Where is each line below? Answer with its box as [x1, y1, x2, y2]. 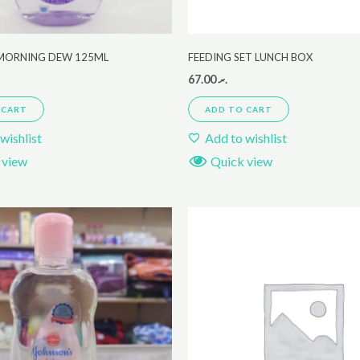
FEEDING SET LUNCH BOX [188, 51, 313, 64]
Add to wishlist [205, 129, 287, 145]
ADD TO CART [205, 104, 272, 114]
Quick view [211, 153, 272, 169]
